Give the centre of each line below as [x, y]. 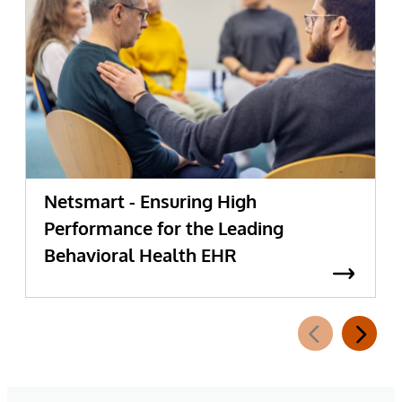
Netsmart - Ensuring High [150, 201]
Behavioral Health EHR [140, 255]
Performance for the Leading [164, 228]
